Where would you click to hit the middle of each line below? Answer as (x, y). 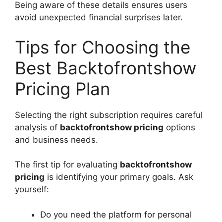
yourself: (32, 190)
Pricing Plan (62, 88)
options (179, 127)
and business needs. (56, 139)
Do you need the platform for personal (116, 214)
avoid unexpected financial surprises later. (99, 18)
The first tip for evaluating (67, 165)
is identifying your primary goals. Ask (119, 177)
